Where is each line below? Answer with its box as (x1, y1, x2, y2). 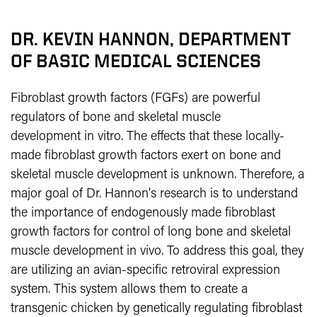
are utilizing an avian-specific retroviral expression (11, 264, 280, 277)
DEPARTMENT (178, 29, 291, 49)
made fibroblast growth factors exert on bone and (11, 149, 281, 163)
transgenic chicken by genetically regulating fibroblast (11, 302, 302, 316)
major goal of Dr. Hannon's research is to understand (11, 188, 298, 201)
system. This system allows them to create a (11, 283, 248, 296)
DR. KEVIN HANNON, (11, 29, 174, 49)
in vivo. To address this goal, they (127, 245, 304, 258)
